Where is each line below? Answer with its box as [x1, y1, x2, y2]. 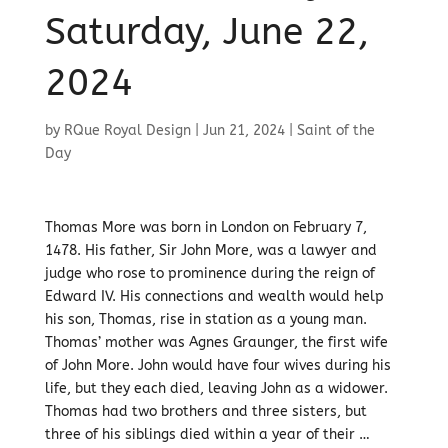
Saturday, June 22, [44, 10, 369, 54]
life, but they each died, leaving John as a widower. [44, 380, 388, 397]
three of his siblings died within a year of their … [44, 426, 370, 443]
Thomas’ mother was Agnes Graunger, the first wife [44, 334, 388, 351]
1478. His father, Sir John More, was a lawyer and [44, 242, 377, 259]
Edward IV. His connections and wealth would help [44, 288, 384, 305]
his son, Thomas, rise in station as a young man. [44, 311, 367, 328]
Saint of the [296, 122, 375, 139]
